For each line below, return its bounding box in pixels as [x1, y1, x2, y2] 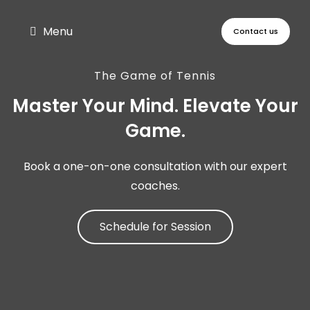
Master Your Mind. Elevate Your [12, 93, 298, 118]
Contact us [233, 25, 279, 37]
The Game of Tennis [94, 68, 216, 84]
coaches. [130, 178, 180, 194]
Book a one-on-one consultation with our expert [23, 158, 287, 174]
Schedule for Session [99, 219, 211, 235]
